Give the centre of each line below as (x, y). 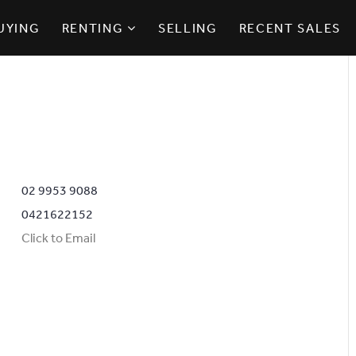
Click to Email (58, 238)
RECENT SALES (290, 28)
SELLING (188, 28)
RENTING (93, 28)
